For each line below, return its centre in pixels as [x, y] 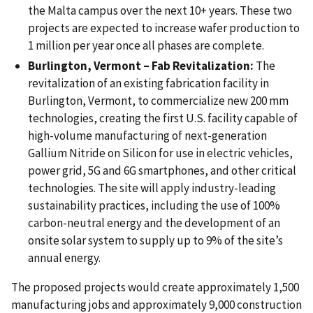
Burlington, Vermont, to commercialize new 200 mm [158, 100]
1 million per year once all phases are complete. [147, 45]
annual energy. [65, 257]
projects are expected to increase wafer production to [164, 28]
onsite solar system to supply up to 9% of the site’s [155, 240]
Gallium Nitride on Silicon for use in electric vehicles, [160, 153]
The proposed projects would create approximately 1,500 [155, 287]
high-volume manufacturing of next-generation [147, 135]
